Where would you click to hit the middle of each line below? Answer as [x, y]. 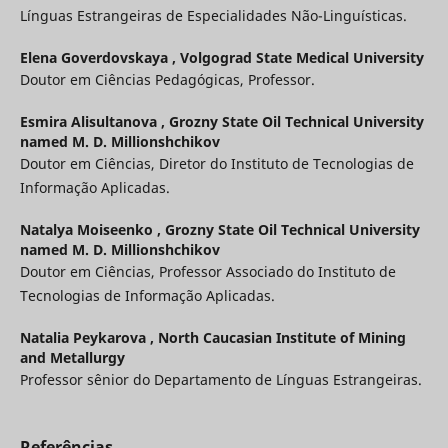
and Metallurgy [72, 358]
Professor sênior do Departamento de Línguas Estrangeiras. [220, 380]
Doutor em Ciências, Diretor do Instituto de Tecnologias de [216, 164]
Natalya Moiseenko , [92, 230]
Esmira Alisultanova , [94, 122]
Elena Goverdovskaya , [99, 57]
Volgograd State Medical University [301, 57]
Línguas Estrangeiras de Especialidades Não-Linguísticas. [213, 15]
